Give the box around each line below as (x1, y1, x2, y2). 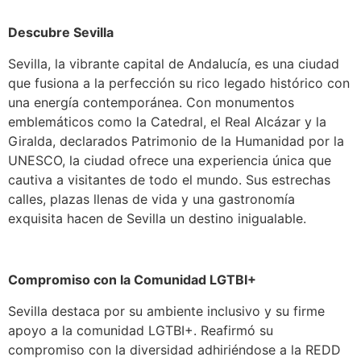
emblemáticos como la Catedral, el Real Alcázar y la (8, 113, 326, 130)
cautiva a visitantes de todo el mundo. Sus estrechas (8, 171, 330, 188)
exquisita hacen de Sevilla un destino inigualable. (8, 210, 306, 226)
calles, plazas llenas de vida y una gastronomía (8, 190, 295, 207)
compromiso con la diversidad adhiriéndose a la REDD (8, 341, 341, 358)
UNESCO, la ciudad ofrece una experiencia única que (8, 151, 331, 168)
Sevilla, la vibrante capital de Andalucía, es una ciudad (8, 55, 339, 72)
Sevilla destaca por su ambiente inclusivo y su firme (8, 302, 325, 319)
